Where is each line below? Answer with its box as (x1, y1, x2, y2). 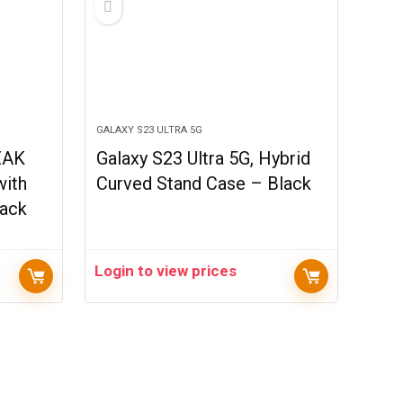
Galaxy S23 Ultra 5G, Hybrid (96, 148, 311, 169)
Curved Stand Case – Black (96, 173, 312, 194)
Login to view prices (94, 262, 237, 280)
